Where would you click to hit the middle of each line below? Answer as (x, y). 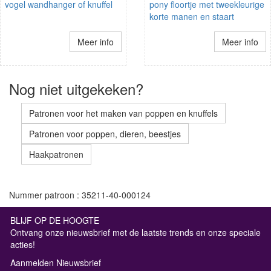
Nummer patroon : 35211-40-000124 (80, 194)
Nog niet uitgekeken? (76, 88)
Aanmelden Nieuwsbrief (56, 262)
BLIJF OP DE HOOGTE (55, 220)
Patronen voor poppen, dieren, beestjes (105, 133)
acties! (23, 244)
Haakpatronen (56, 154)
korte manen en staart (192, 16)
